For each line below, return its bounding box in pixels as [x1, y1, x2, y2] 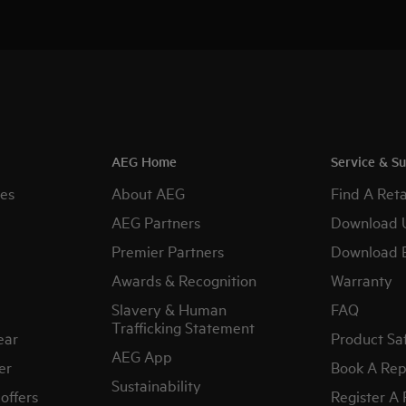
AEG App [111, 345, 173, 366]
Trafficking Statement [111, 316, 256, 337]
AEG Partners [111, 211, 201, 232]
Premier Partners [111, 240, 225, 261]
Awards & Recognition [111, 269, 257, 290]
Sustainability [111, 374, 202, 395]
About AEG [111, 182, 186, 203]
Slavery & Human [111, 298, 227, 319]
